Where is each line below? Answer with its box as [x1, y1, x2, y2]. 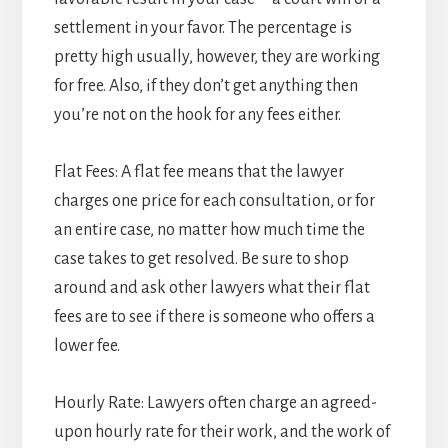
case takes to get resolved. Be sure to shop [53, 250, 349, 269]
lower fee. [53, 337, 120, 356]
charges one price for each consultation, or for [53, 192, 375, 211]
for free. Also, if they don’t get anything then [53, 77, 358, 96]
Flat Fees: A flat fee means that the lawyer [53, 163, 344, 182]
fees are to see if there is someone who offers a [53, 308, 375, 327]
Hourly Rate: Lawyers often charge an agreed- [53, 394, 377, 413]
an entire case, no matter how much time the [53, 221, 365, 240]
